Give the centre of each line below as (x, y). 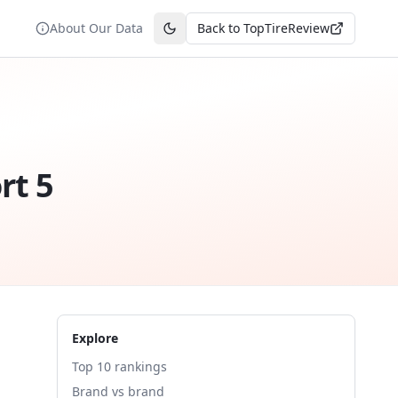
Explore (95, 338)
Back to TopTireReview (263, 28)
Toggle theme (209, 36)
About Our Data (96, 28)
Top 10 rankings (119, 366)
